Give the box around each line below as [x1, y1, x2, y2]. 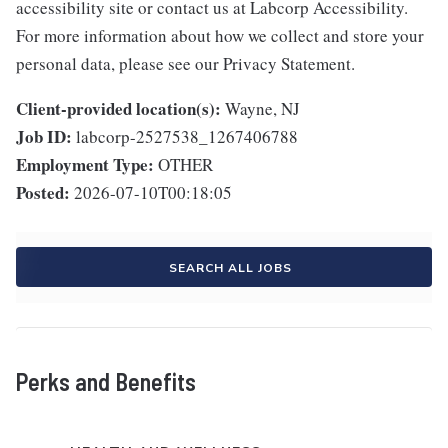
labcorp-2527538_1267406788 [76, 125, 298, 149]
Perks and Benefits [16, 367, 196, 397]
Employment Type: [16, 152, 154, 178]
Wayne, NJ [225, 97, 300, 121]
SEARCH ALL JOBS [168, 260, 292, 277]
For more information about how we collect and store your [16, 24, 424, 48]
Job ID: [16, 124, 72, 150]
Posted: [16, 180, 70, 206]
